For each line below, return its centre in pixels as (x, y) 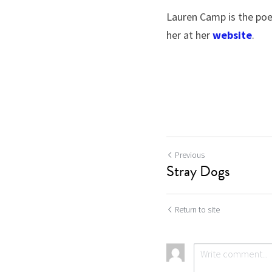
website (232, 35)
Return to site (197, 209)
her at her (189, 35)
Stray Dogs (198, 171)
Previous (190, 155)
